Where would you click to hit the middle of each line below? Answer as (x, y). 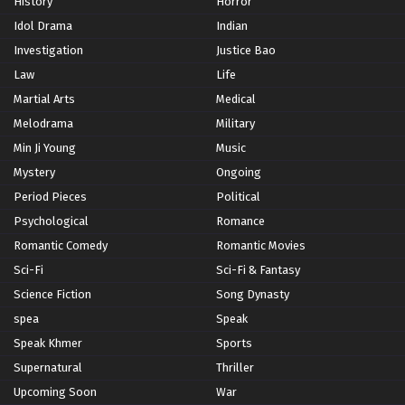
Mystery (34, 173)
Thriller (235, 368)
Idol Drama (43, 26)
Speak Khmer (48, 344)
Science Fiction (52, 295)
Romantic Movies (261, 246)
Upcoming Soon (55, 392)
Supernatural (48, 368)
